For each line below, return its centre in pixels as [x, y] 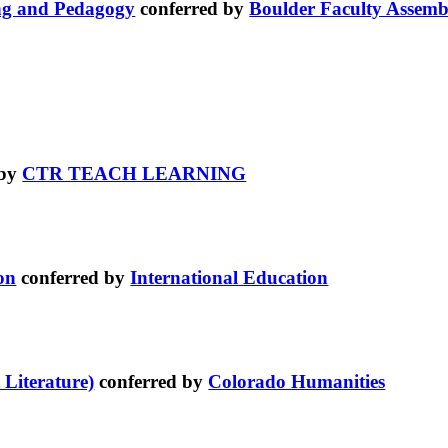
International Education [229, 278]
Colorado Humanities [297, 381]
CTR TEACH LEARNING [134, 174]
